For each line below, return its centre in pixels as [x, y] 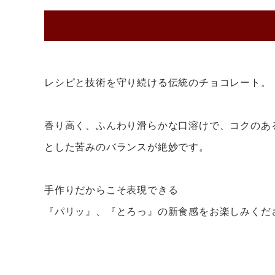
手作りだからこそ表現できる [111, 190]
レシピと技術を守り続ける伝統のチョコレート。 [158, 83]
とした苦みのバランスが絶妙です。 [127, 147]
